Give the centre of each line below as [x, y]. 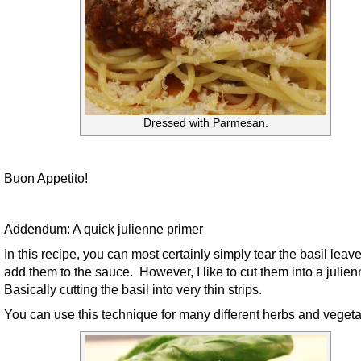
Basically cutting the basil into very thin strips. [133, 289]
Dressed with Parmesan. [205, 123]
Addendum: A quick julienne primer [104, 228]
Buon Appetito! [46, 178]
